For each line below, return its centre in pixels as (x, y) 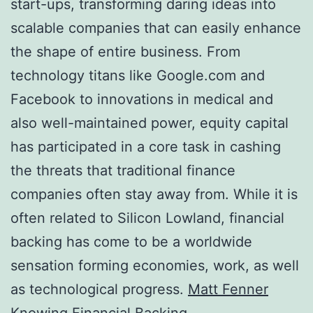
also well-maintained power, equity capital (150, 123)
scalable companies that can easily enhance (156, 28)
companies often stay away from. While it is (154, 194)
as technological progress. (99, 289)
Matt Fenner (228, 289)
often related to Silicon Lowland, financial (147, 218)
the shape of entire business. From (125, 51)
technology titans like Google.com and (138, 75)
